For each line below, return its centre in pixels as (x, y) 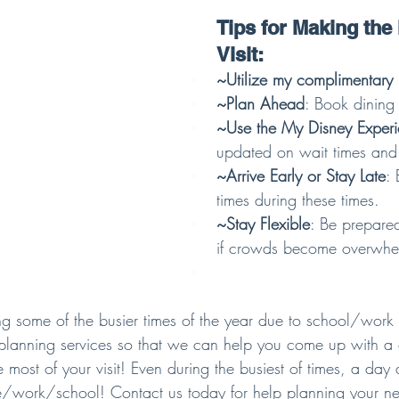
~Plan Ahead (261, 103)
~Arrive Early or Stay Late (301, 175)
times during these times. (298, 199)
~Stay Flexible (263, 224)
